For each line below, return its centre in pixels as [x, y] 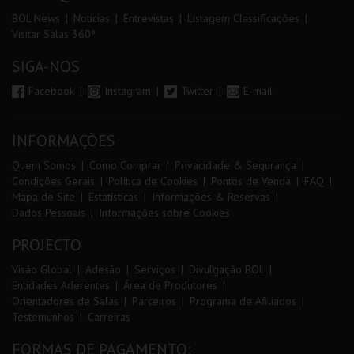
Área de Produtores [170, 285]
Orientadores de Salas [65, 301]
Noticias [92, 18]
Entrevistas [149, 18]
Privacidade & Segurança [235, 165]
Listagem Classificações [243, 18]
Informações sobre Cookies [164, 213]
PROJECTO [47, 245]
